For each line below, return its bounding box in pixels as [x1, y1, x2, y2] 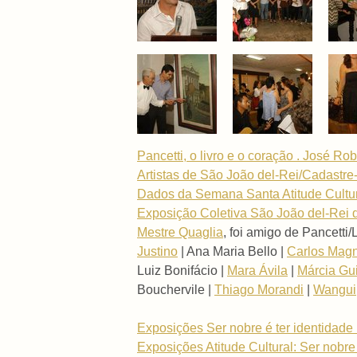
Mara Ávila [227, 263, 288, 277]
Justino [137, 244, 178, 258]
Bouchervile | [137, 282, 214, 296]
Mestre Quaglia [137, 225, 223, 239]
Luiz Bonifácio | [137, 263, 227, 277]
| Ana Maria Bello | [178, 244, 287, 258]
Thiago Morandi [214, 282, 304, 296]
